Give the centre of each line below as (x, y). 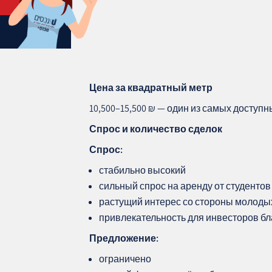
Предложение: (124, 238)
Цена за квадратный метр (151, 87)
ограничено (125, 259)
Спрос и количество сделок (156, 129)
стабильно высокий (143, 170)
